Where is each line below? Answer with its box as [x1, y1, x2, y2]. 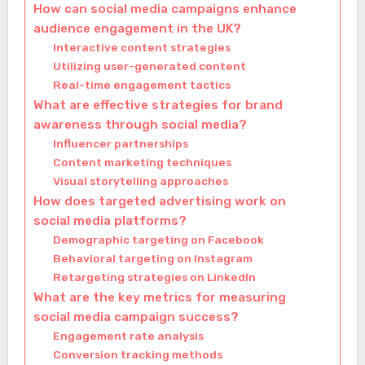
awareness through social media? [33, 117, 247, 133]
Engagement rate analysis [52, 329, 204, 343]
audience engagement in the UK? [33, 21, 241, 37]
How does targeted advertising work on [33, 194, 286, 209]
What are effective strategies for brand [33, 98, 283, 113]
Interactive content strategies [52, 41, 231, 55]
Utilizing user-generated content [52, 59, 246, 73]
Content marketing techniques [52, 156, 231, 169]
